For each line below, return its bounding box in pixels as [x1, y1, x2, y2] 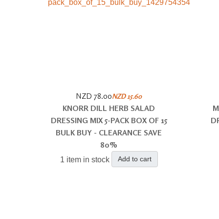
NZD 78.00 [76, 91, 112, 101]
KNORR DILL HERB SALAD [63, 103, 155, 113]
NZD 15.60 [112, 92, 142, 100]
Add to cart [117, 155, 152, 163]
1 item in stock [60, 155, 109, 164]
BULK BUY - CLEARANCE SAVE [56, 128, 162, 137]
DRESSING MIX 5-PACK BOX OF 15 [50, 115, 167, 125]
